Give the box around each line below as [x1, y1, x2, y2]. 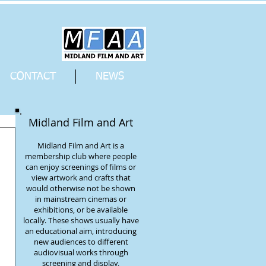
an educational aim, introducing [25, 226, 137, 236]
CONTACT [9, 71, 56, 82]
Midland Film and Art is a [37, 140, 124, 151]
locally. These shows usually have [23, 215, 139, 226]
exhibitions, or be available [34, 204, 128, 215]
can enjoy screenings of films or [26, 161, 136, 172]
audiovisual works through [33, 247, 128, 258]
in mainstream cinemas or [35, 194, 126, 204]
